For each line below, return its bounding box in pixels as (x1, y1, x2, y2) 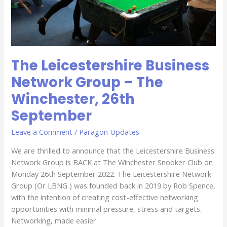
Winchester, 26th (11, 89, 135, 109)
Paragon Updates (79, 127, 140, 137)
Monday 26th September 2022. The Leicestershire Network (11, 168, 212, 179)
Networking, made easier (11, 215, 97, 225)
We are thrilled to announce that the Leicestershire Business (11, 145, 215, 156)
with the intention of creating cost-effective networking (11, 192, 199, 202)
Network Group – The (11, 72, 164, 92)
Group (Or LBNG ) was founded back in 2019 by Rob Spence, (11, 180, 216, 191)
